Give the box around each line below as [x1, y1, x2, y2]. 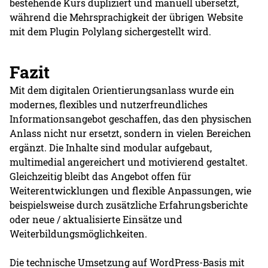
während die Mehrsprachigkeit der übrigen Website [10, 11, 243, 24]
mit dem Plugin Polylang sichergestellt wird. [10, 25, 212, 38]
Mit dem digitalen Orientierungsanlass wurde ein [10, 84, 235, 97]
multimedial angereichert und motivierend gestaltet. [10, 156, 248, 169]
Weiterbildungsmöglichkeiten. [10, 227, 148, 240]
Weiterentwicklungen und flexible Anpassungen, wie [10, 184, 252, 197]
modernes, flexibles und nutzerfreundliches [10, 98, 208, 111]
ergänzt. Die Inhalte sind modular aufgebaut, [10, 141, 212, 154]
